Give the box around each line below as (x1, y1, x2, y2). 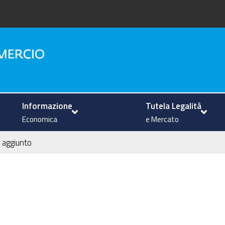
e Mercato (146, 115, 179, 123)
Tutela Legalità (146, 101, 202, 110)
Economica (22, 115, 58, 123)
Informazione (22, 101, 73, 110)
